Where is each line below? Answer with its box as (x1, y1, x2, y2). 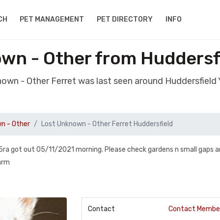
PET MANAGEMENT (20, 15, 84, 24)
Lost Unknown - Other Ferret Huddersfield (41, 120, 173, 128)
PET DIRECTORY (97, 15, 153, 24)
